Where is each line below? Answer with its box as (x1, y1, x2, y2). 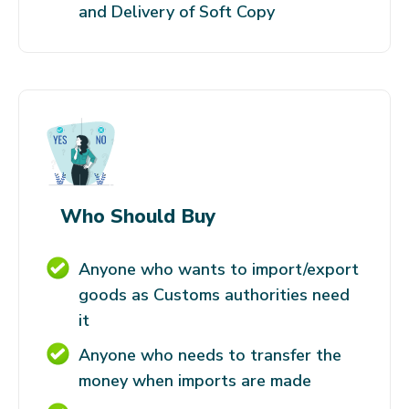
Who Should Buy (60, 203, 215, 230)
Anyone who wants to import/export (79, 258, 359, 280)
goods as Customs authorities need (79, 284, 350, 306)
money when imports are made (79, 370, 311, 392)
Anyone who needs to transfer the (79, 344, 341, 366)
